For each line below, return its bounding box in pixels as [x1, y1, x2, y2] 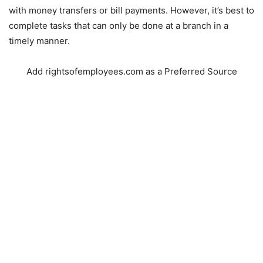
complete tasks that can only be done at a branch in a [9, 19, 228, 31]
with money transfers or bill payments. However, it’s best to [9, 4, 254, 16]
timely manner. [9, 35, 70, 46]
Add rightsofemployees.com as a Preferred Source [26, 65, 237, 77]
